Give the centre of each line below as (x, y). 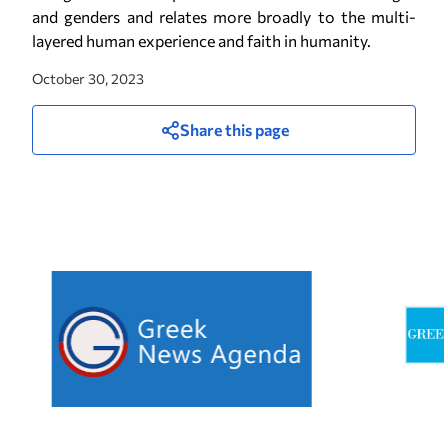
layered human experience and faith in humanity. (201, 40)
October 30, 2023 (88, 78)
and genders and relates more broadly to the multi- (224, 16)
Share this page (234, 129)
